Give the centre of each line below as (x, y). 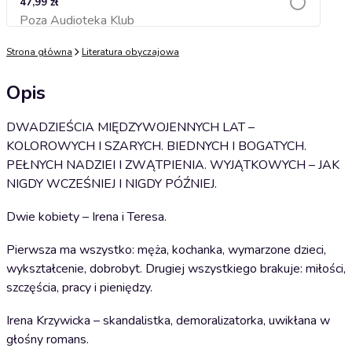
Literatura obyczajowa (130, 52)
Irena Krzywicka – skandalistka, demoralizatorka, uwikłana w (168, 321)
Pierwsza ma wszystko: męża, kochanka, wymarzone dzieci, (166, 250)
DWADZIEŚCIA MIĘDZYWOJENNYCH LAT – (130, 127)
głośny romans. (48, 339)
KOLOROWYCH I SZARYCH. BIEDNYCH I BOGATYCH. (156, 146)
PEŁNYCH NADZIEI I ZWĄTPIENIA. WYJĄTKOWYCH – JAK (173, 165)
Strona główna (39, 52)
